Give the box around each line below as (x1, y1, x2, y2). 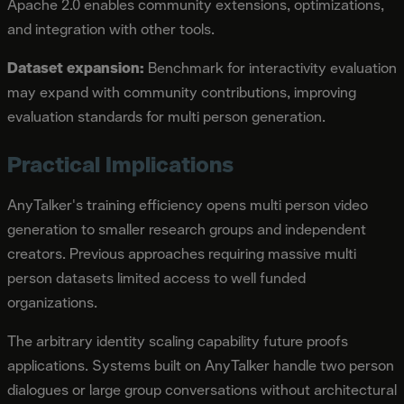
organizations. (7, 292, 97, 312)
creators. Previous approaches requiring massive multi (7, 243, 356, 263)
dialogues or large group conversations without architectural (7, 380, 397, 399)
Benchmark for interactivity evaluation (144, 58, 397, 78)
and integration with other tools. (7, 19, 215, 39)
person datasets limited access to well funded (7, 268, 306, 288)
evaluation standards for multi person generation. (7, 106, 326, 126)
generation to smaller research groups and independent (7, 219, 366, 239)
